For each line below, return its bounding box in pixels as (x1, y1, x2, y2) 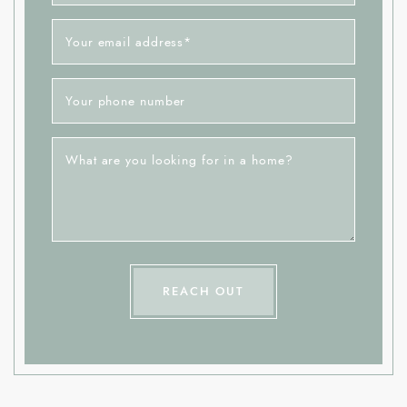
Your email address (65, 33, 184, 51)
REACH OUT (163, 283, 244, 299)
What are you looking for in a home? (65, 151, 293, 169)
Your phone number (65, 92, 186, 110)
